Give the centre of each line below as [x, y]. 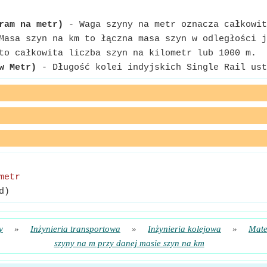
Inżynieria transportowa [75, 229]
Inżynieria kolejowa [184, 229]
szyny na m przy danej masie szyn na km [129, 243]
